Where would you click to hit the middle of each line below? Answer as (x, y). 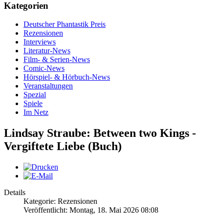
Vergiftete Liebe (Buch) (63, 146)
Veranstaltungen (48, 86)
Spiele (33, 104)
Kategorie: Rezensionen (60, 201)
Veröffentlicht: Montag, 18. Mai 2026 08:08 (91, 210)
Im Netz (36, 112)
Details (15, 193)
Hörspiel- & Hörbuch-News (67, 77)
